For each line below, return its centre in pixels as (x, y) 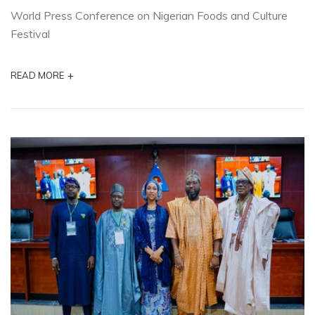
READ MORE (37, 75)
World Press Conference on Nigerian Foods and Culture (149, 15)
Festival (30, 33)
